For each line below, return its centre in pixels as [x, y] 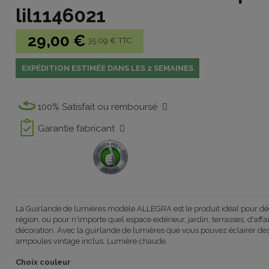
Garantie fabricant [79, 129]
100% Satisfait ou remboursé [100, 107]
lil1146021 [61, 15]
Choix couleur [44, 262]
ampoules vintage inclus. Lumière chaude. [92, 241]
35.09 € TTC [110, 41]
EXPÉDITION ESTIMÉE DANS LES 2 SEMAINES [108, 68]
